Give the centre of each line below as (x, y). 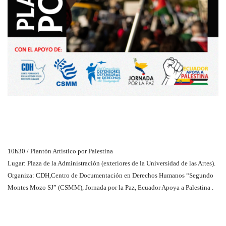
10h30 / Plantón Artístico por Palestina (60, 151)
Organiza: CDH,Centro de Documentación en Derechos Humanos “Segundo (110, 175)
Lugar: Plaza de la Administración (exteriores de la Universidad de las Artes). (111, 163)
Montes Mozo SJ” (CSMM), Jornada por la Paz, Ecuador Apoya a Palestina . (110, 187)
